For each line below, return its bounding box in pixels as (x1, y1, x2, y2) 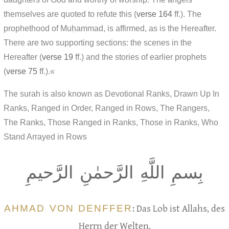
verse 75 (6, 66, 37, 76)
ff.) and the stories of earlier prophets (73, 52, 207, 61)
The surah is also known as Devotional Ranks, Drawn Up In (4, 89, 219, 98)
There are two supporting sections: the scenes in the (4, 38, 192, 47)
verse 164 (136, 9, 172, 18)
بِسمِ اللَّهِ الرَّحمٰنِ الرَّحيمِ (26, 163, 203, 182)
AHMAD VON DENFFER (4, 203, 132, 214)
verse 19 (42, 52, 73, 61)
